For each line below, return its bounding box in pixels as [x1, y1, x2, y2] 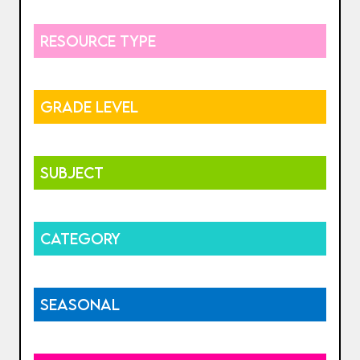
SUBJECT [40, 163, 104, 182]
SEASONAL [40, 295, 120, 314]
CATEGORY [40, 229, 121, 248]
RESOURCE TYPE [40, 31, 156, 51]
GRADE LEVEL [40, 97, 138, 117]
